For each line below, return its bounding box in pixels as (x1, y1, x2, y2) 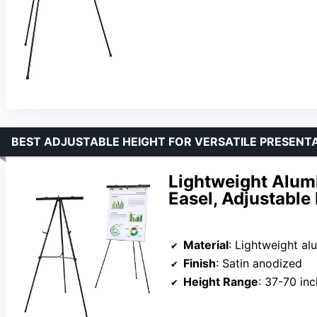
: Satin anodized (216, 255, 302, 270)
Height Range (183, 274, 258, 289)
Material (183, 237, 229, 252)
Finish (183, 255, 216, 270)
